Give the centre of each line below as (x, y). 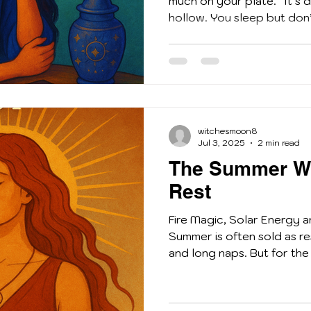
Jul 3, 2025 (221, 143)
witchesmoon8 (228, 131)
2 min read (279, 143)
